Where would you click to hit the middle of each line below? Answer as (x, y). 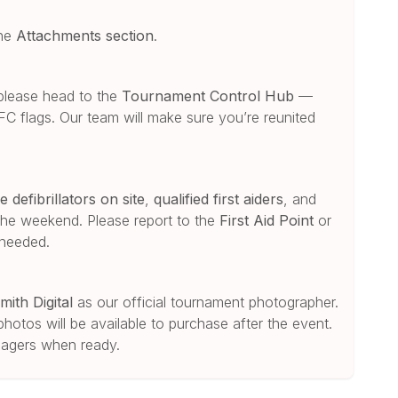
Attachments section (85, 35)
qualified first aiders (219, 199)
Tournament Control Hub (208, 96)
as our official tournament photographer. (206, 302)
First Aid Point (267, 220)
